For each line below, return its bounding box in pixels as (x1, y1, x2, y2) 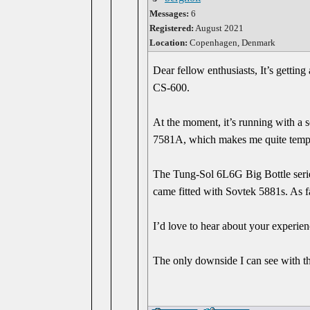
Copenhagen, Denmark (190, 37, 275, 48)
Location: (149, 37, 190, 48)
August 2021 (194, 23, 244, 33)
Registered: (149, 23, 194, 33)
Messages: (149, 8, 189, 19)
